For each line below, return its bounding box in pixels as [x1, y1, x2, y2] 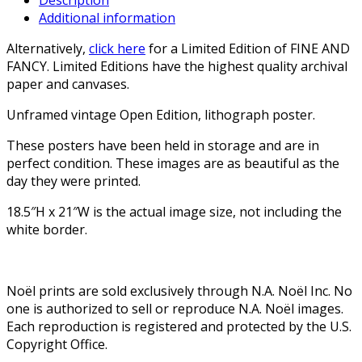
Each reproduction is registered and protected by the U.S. [6, 317, 351, 335]
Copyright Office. [6, 335, 107, 353]
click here [89, 39, 145, 57]
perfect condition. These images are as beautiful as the [6, 154, 339, 172]
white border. [6, 220, 87, 238]
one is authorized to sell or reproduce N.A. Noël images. [6, 299, 343, 318]
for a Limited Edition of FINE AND [145, 39, 350, 57]
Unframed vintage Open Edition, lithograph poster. [6, 105, 315, 124]
